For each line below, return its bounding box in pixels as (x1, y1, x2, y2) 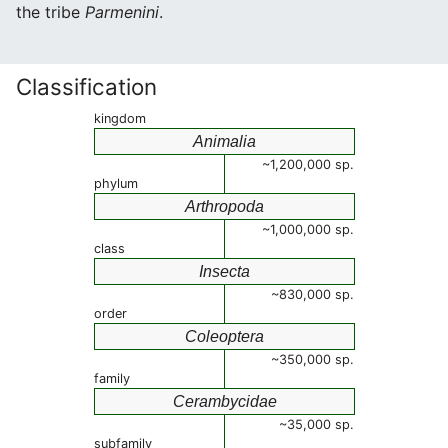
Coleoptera (185, 328, 264, 345)
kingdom (94, 111, 146, 126)
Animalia (193, 133, 256, 150)
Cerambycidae (172, 393, 277, 410)
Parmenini (85, 2, 159, 22)
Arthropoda (185, 198, 264, 215)
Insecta (199, 263, 250, 280)
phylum (94, 176, 138, 191)
